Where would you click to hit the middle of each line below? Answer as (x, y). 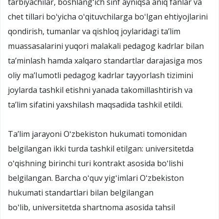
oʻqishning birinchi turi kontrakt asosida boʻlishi (96, 163)
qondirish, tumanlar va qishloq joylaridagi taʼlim (94, 31)
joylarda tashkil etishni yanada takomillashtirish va (100, 90)
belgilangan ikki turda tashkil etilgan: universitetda (101, 148)
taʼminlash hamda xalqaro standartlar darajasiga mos (105, 60)
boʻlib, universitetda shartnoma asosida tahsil (91, 207)
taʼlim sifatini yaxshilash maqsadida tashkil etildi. (95, 104)
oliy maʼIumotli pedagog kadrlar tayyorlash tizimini (100, 75)
